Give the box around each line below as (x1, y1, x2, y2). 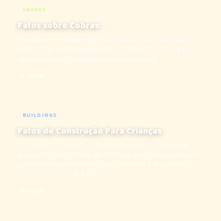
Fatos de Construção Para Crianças (18, 124, 162, 138)
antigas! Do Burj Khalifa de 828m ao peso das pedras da (18, 150, 199, 159)
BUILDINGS (23, 111, 57, 120)
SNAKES (23, 5, 46, 14)
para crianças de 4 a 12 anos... (18, 170, 114, 179)
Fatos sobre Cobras (18, 19, 99, 33)
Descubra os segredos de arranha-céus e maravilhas (18, 141, 189, 149)
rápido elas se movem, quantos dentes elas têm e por (18, 45, 194, 53)
